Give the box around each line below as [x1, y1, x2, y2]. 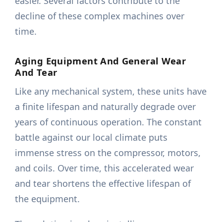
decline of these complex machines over [15, 10, 185, 22]
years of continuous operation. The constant [15, 116, 202, 128]
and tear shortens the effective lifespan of [15, 177, 191, 190]
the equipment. [15, 193, 80, 205]
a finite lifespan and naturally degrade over [15, 101, 196, 113]
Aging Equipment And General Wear [15, 55, 186, 67]
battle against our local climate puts [15, 131, 168, 144]
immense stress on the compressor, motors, [15, 147, 201, 159]
